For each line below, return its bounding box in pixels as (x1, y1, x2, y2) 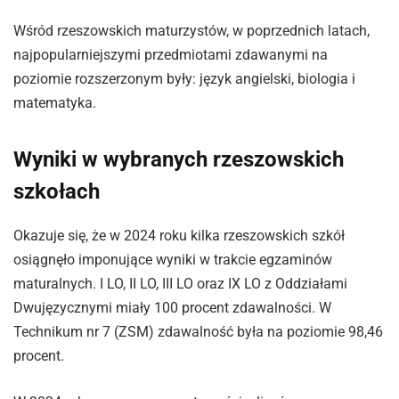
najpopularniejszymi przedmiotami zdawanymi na (13, 45, 328, 63)
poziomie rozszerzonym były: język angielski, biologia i (13, 69, 355, 87)
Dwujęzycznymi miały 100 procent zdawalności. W (13, 299, 331, 317)
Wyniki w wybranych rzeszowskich (13, 147, 344, 173)
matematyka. (13, 94, 96, 111)
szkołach (13, 179, 100, 205)
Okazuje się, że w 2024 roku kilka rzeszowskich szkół (13, 227, 345, 245)
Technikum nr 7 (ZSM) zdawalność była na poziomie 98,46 (13, 323, 383, 341)
